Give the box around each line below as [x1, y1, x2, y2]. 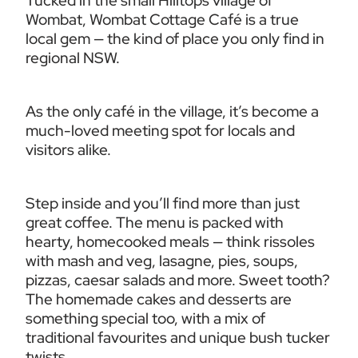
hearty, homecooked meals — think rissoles [26, 231, 316, 252]
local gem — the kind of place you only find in [26, 28, 325, 49]
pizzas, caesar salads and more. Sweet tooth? [26, 269, 331, 290]
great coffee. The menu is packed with [26, 212, 284, 233]
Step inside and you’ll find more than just [26, 193, 300, 213]
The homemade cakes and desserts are [26, 288, 292, 309]
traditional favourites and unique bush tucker [26, 327, 331, 348]
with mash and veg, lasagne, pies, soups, [26, 250, 299, 271]
